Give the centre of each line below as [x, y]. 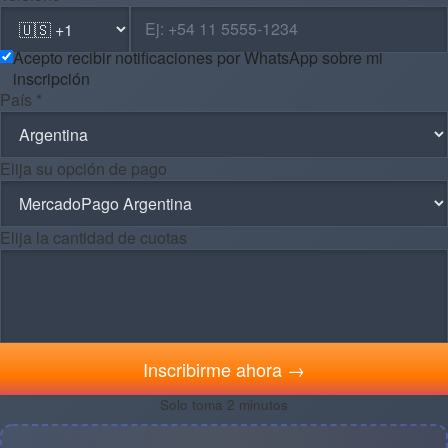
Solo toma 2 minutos [224, 404]
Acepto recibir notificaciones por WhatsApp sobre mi [198, 57]
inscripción [51, 78]
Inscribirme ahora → [224, 368]
